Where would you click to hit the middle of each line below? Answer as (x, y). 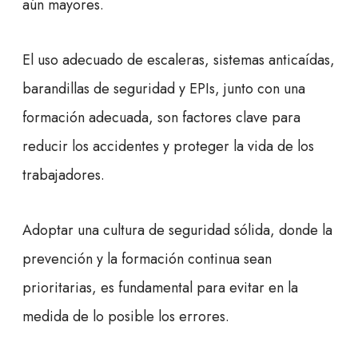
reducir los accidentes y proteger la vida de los (168, 147)
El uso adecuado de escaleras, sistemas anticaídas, (179, 60)
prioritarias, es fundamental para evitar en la (160, 288)
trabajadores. (64, 175)
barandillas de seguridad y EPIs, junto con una (164, 89)
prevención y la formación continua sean (147, 259)
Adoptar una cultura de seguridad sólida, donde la (177, 231)
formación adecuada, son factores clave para (161, 118)
